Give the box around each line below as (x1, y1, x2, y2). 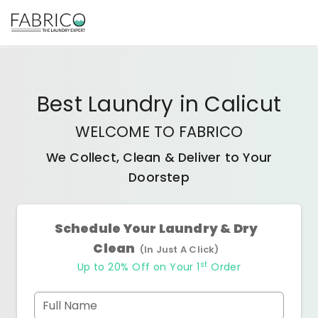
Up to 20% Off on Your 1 (77, 260, 200, 274)
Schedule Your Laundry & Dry (54, 220, 258, 237)
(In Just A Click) (139, 243, 219, 256)
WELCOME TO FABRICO (75, 121, 243, 142)
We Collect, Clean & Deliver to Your (45, 149, 273, 166)
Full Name (43, 297, 97, 314)
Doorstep (128, 169, 190, 186)
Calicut (204, 89, 282, 119)
